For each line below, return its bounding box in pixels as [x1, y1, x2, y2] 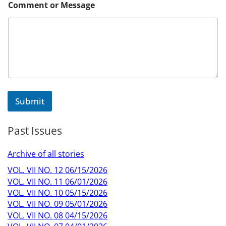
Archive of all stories [8, 148, 84, 160]
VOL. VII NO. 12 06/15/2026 [8, 164, 107, 176]
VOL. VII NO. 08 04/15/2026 [8, 209, 107, 221]
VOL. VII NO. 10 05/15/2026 [8, 187, 107, 199]
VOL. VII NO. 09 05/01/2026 [8, 198, 107, 210]
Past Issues [8, 124, 62, 138]
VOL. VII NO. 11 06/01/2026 [8, 176, 107, 187]
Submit [15, 95, 44, 107]
